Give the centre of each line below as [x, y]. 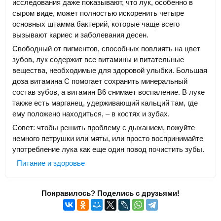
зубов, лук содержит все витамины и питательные [98, 60]
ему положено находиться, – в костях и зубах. [91, 114]
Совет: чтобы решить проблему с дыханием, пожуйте [104, 128]
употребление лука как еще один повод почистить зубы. [108, 149]
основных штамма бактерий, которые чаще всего [96, 24]
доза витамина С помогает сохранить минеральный [100, 81]
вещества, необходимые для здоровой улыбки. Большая [110, 71]
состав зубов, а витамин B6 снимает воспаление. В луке [109, 92]
